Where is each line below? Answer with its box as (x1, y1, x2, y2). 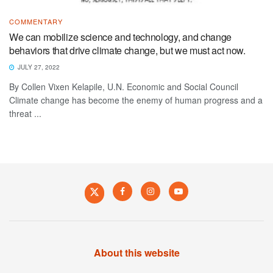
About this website (93, 245, 180, 260)
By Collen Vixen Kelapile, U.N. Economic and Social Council (9, 80, 238, 93)
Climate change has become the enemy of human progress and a (9, 93, 263, 106)
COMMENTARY (9, 16, 63, 26)
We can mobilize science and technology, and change (9, 29, 232, 44)
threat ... (9, 107, 41, 119)
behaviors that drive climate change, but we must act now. (9, 43, 246, 57)
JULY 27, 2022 (16, 62, 60, 71)
